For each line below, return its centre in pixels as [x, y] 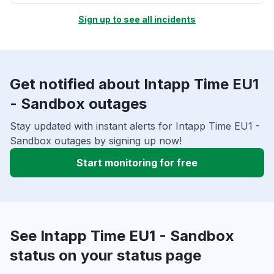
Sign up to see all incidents [137, 20]
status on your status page [106, 256]
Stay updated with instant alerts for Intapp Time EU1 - [135, 126]
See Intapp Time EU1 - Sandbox [122, 236]
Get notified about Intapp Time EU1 [134, 84]
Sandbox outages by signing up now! [96, 141]
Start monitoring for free [137, 163]
